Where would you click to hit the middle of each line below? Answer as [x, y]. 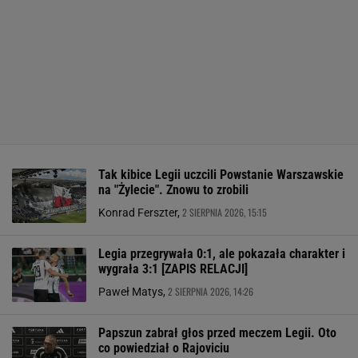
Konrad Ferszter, [140, 213]
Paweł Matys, [133, 292]
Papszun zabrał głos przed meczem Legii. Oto [217, 333]
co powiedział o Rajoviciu [164, 348]
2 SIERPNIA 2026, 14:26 [211, 291]
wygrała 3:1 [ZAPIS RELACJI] [173, 269]
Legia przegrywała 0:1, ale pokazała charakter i [222, 254]
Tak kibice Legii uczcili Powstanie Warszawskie [221, 175]
